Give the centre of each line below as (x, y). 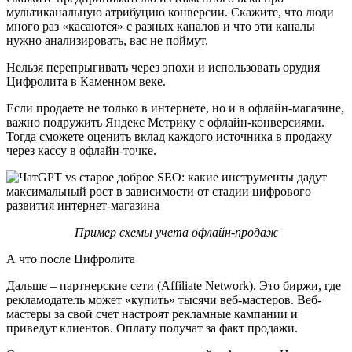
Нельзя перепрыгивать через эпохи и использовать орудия (163, 67)
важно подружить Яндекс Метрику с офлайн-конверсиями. (165, 122)
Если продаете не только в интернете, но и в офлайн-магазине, (175, 108)
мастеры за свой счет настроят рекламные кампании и (152, 313)
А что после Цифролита (71, 258)
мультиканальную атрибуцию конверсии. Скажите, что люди (170, 12)
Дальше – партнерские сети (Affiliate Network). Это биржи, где (174, 285)
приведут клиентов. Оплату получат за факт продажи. (154, 328)
